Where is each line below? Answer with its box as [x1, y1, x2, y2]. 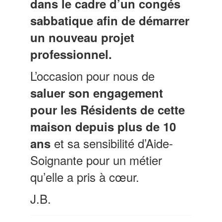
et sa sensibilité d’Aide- [51, 134, 173, 152]
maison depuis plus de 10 [30, 117, 176, 135]
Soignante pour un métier [30, 151, 163, 168]
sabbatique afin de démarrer [30, 11, 190, 29]
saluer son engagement [30, 84, 164, 101]
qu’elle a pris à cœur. [30, 167, 140, 185]
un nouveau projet [30, 28, 135, 46]
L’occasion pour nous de [30, 66, 155, 84]
